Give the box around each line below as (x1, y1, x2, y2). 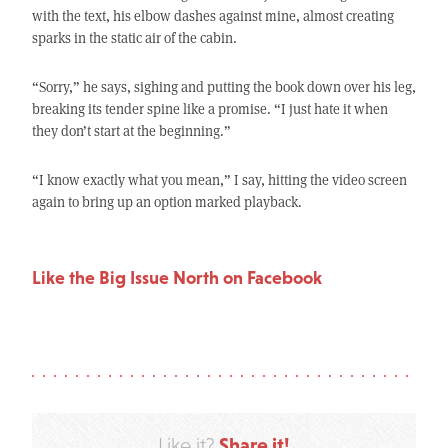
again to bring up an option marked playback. (31, 192, 302, 212)
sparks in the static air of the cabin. (31, 28, 237, 48)
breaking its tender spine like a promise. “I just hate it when (31, 99, 388, 119)
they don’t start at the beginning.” (31, 121, 231, 141)
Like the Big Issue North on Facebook (31, 267, 322, 289)
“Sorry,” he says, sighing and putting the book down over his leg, (31, 77, 416, 97)
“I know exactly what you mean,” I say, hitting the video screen (31, 170, 407, 190)
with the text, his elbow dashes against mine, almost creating (31, 6, 394, 26)
